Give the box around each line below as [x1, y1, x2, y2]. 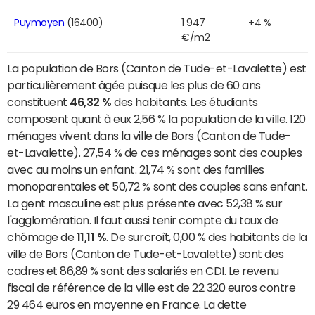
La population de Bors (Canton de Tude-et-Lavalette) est [7, 62, 307, 74]
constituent [7, 96, 70, 108]
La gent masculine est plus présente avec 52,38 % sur [7, 197, 283, 209]
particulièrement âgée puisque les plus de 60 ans [7, 79, 261, 91]
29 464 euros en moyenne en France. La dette [7, 298, 247, 310]
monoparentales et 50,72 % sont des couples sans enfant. [7, 180, 307, 192]
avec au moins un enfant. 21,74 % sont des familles [7, 163, 264, 175]
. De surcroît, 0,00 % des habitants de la [106, 231, 307, 243]
